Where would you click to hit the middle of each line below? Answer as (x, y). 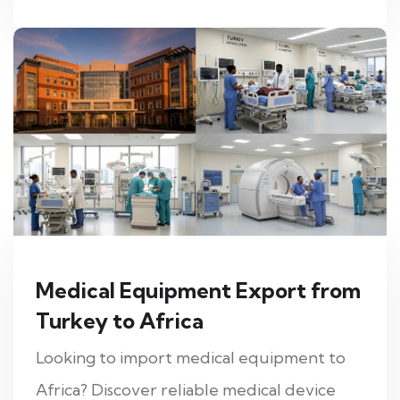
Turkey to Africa (120, 320)
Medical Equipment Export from (198, 290)
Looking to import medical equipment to (191, 357)
